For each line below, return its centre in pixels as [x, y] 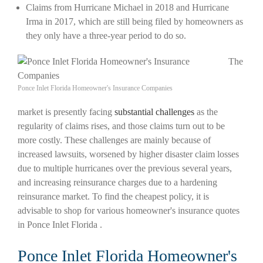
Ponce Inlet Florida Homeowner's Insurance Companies [95, 88]
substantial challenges [154, 112]
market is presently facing [66, 112]
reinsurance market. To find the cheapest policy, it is [113, 197]
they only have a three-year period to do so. [106, 36]
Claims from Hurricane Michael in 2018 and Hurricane [127, 8]
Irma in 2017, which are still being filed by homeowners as [134, 22]
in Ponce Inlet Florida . [60, 225]
